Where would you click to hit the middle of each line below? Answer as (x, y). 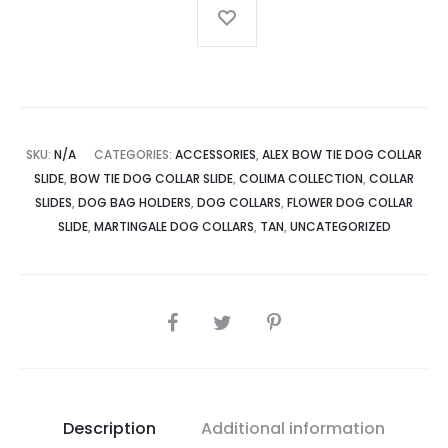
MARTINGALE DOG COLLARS (173, 226)
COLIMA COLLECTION (301, 178)
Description (109, 428)
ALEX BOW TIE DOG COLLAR (342, 154)
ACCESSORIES (215, 154)
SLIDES (53, 202)
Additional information (293, 428)
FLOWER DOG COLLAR (350, 202)
